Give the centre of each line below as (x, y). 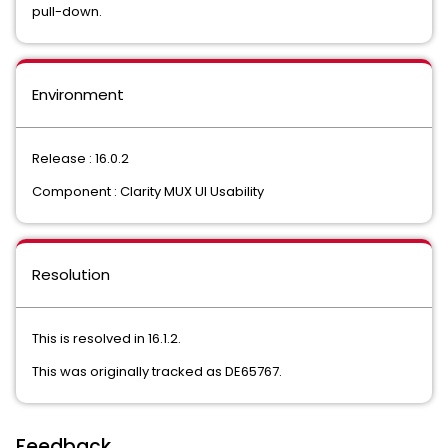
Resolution (71, 275)
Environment (78, 95)
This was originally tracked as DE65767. (157, 372)
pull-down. (68, 12)
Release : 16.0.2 (80, 159)
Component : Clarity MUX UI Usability (148, 192)
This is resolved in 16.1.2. (106, 339)
